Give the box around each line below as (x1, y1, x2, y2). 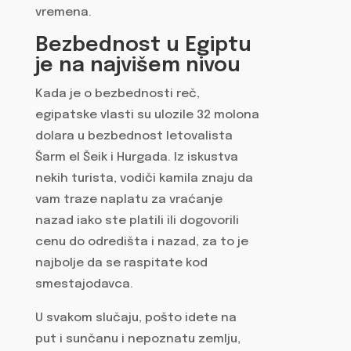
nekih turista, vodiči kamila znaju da (34, 172, 253, 186)
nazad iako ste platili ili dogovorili (34, 215, 239, 228)
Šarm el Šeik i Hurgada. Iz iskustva (34, 151, 238, 165)
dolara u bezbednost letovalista (34, 130, 233, 143)
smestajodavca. (34, 278, 133, 291)
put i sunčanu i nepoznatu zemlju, (34, 332, 241, 346)
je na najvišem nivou (34, 55, 241, 77)
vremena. (34, 5, 92, 19)
